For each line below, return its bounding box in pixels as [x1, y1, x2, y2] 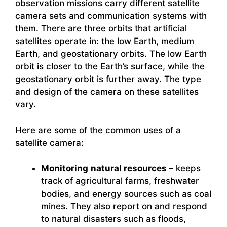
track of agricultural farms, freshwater [41, 176, 199, 186]
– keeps [169, 163, 201, 174]
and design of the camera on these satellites [15, 87, 199, 97]
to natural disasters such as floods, [41, 214, 186, 224]
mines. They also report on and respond [41, 201, 207, 212]
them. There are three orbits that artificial [15, 23, 187, 34]
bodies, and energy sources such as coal [41, 188, 211, 199]
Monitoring [41, 163, 88, 174]
